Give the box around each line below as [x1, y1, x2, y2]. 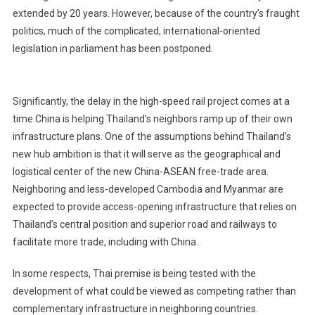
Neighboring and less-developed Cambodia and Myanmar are [12, 184, 283, 195]
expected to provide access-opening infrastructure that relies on [12, 201, 297, 213]
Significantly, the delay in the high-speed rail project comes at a [12, 96, 290, 108]
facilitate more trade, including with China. [12, 236, 198, 248]
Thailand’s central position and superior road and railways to [12, 219, 277, 231]
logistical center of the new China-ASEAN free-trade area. [12, 166, 269, 178]
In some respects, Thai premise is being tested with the [12, 268, 256, 280]
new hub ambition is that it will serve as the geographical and [12, 148, 281, 160]
